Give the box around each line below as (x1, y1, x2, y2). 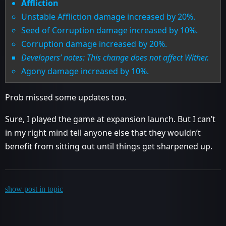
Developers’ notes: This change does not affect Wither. (21, 51, 209, 63)
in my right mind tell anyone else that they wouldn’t (5, 127, 201, 138)
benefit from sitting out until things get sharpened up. (5, 140, 212, 152)
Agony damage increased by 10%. (21, 65, 149, 77)
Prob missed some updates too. (5, 91, 127, 103)
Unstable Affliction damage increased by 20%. (21, 11, 196, 22)
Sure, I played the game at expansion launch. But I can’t (5, 113, 215, 125)
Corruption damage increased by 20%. (21, 38, 167, 49)
